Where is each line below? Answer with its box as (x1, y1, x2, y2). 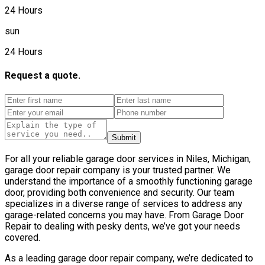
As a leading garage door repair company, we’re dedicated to (5, 252, 253, 264)
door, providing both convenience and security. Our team (5, 186, 234, 198)
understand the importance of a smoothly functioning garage (5, 175, 253, 187)
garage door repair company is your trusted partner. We (5, 164, 231, 176)
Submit (112, 132, 136, 142)
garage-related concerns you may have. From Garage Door (5, 209, 244, 221)
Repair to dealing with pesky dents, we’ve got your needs (5, 220, 240, 232)
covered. (5, 231, 40, 243)
